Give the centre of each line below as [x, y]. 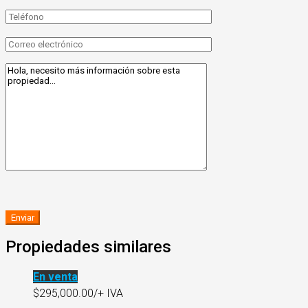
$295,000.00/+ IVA [78, 294]
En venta [55, 277]
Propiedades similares [88, 247]
